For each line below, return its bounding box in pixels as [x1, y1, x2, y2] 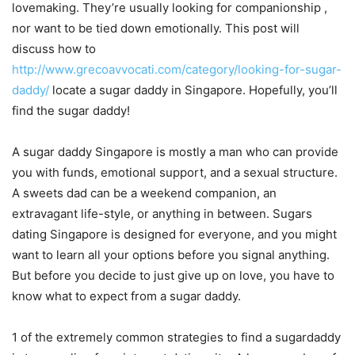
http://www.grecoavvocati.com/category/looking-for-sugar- [12, 62, 342, 78]
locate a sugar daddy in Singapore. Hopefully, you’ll [49, 82, 338, 98]
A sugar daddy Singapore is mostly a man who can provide [12, 144, 338, 160]
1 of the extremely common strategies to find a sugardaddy [12, 330, 341, 345]
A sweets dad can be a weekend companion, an [12, 185, 277, 201]
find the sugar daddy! [12, 103, 130, 119]
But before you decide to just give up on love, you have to [12, 268, 334, 284]
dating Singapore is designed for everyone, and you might [12, 227, 337, 242]
